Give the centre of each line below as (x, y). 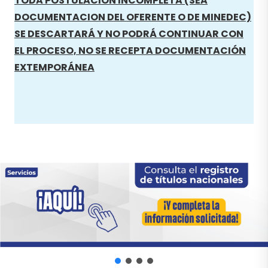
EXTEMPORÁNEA (54, 67)
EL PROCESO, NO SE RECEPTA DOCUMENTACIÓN (130, 50)
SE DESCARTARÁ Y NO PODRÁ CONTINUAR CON (129, 33)
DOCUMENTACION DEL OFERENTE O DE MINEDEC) (133, 17)
